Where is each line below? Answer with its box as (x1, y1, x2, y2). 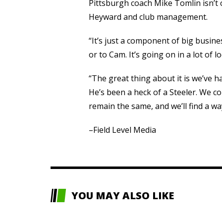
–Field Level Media (88, 124, 156, 136)
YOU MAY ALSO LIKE (71, 189, 174, 203)
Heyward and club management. (88, 11, 208, 23)
